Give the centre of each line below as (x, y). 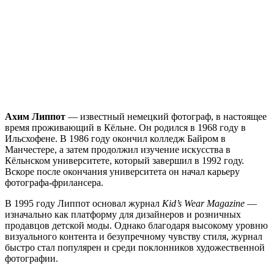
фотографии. (31, 258)
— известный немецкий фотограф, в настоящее (166, 116)
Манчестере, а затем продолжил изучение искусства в (118, 149)
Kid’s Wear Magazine (203, 203)
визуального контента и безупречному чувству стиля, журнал (134, 236)
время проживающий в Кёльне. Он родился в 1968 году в (125, 127)
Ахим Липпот (35, 116)
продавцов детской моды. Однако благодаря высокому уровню (136, 225)
